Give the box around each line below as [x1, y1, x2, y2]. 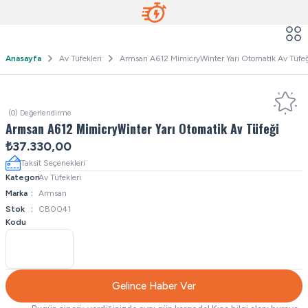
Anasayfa [5, 54, 41, 63]
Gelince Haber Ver [112, 279, 196, 292]
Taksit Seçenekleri [21, 157, 85, 168]
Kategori [5, 173, 40, 182]
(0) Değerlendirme [8, 109, 71, 118]
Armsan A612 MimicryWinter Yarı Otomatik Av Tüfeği [5, 120, 279, 137]
